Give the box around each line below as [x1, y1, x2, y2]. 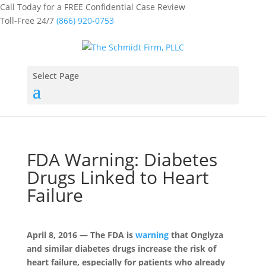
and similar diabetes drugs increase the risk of [26, 242, 216, 254]
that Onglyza [168, 229, 223, 240]
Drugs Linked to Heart [26, 164, 209, 189]
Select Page [32, 69, 79, 81]
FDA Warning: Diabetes [26, 147, 217, 172]
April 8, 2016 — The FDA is [26, 229, 135, 240]
